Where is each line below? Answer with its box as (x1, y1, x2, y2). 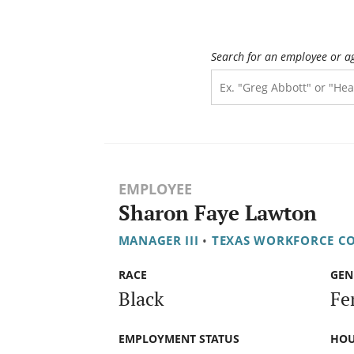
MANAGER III (118, 232, 199, 249)
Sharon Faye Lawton (118, 199, 317, 228)
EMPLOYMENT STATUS (118, 330, 239, 346)
